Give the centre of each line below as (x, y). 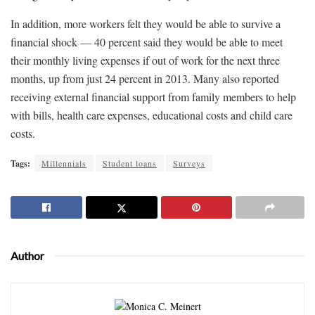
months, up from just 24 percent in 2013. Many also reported (145, 78)
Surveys (189, 163)
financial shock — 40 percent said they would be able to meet (147, 41)
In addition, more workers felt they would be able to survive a (146, 23)
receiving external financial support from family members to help (153, 96)
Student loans (130, 163)
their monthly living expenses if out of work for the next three (145, 60)
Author (27, 255)
